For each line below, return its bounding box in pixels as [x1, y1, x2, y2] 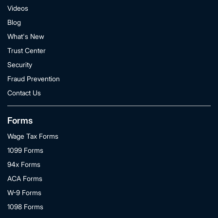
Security [7, 60, 32, 69]
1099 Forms [7, 146, 43, 154]
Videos [7, 4, 28, 12]
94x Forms [7, 160, 40, 168]
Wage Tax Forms [7, 132, 58, 140]
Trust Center [7, 46, 46, 54]
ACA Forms [7, 174, 42, 182]
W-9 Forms [7, 188, 41, 197]
